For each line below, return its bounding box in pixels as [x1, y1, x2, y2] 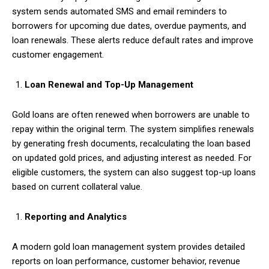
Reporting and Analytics [25, 211, 127, 222]
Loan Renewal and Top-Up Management [25, 79, 193, 90]
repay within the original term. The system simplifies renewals [12, 123, 254, 134]
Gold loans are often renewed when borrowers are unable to [12, 109, 250, 120]
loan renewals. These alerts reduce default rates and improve [12, 34, 253, 46]
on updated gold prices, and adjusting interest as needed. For [12, 152, 252, 163]
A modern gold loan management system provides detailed [12, 241, 245, 252]
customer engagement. [12, 49, 104, 60]
